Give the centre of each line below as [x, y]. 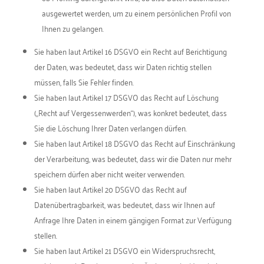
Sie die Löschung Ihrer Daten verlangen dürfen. [110, 128]
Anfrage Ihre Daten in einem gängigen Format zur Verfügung [133, 220]
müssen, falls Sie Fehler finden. [84, 82]
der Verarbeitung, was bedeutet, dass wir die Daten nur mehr [133, 158]
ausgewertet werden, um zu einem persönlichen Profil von [136, 13]
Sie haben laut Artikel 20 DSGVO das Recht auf [110, 189]
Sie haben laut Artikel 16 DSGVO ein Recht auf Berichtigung [130, 51]
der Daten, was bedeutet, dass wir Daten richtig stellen [123, 66]
